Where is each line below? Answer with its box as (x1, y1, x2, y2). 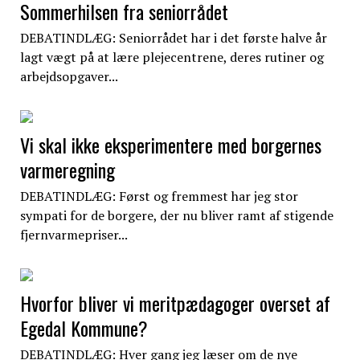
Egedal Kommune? (19, 313, 148, 343)
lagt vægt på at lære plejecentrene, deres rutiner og (19, 48, 324, 67)
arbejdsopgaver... (19, 67, 118, 86)
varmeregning (19, 155, 115, 185)
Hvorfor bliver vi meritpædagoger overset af (19, 288, 330, 318)
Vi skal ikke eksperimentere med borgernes (19, 130, 321, 160)
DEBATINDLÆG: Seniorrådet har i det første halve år (19, 29, 327, 47)
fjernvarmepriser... (19, 226, 128, 244)
